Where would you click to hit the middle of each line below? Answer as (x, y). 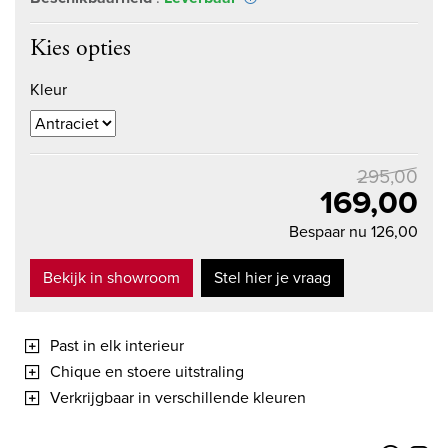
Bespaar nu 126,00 (353, 232)
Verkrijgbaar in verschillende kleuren (178, 398)
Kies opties (80, 48)
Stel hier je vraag (272, 278)
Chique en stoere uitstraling (147, 372)
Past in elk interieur (117, 346)
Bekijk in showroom (111, 278)
